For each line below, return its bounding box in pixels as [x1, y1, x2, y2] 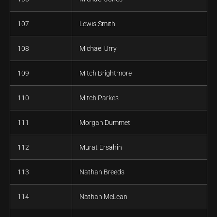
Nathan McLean [79, 193, 127, 201]
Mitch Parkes [79, 94, 119, 102]
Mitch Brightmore [79, 69, 132, 77]
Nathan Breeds [79, 168, 124, 176]
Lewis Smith [79, 20, 115, 28]
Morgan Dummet [79, 119, 130, 127]
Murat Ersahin [79, 143, 122, 152]
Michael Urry [79, 45, 117, 53]
